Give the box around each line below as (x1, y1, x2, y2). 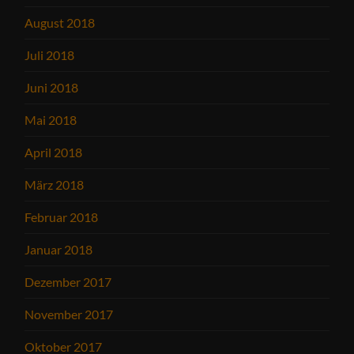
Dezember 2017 (24, 273, 112, 289)
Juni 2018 (24, 79, 79, 95)
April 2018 (24, 144, 83, 160)
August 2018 (24, 14, 96, 30)
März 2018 (24, 176, 85, 192)
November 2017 (24, 306, 114, 322)
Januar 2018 (24, 241, 93, 257)
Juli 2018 (24, 47, 75, 62)
